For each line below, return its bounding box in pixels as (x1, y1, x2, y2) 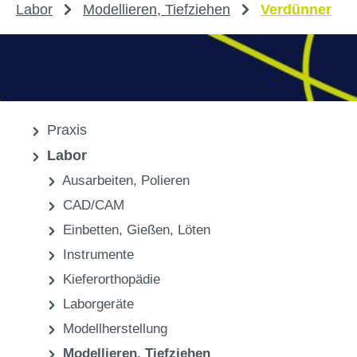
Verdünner (261, 2, 331, 18)
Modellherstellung (59, 321, 167, 337)
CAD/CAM (59, 198, 124, 214)
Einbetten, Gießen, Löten (59, 222, 210, 238)
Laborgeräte (59, 296, 134, 312)
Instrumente (59, 247, 134, 263)
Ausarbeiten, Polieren (59, 173, 190, 189)
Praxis (43, 122, 87, 139)
